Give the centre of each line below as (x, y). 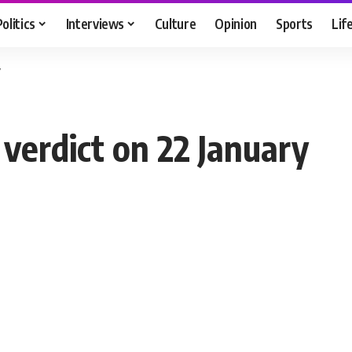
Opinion (236, 23)
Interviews (95, 23)
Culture (175, 23)
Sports (295, 23)
